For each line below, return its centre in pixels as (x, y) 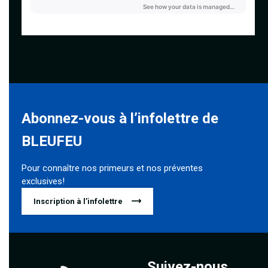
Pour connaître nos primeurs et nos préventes (112, 168)
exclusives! (43, 181)
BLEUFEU (52, 141)
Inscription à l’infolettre (78, 201)
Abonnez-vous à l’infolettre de (120, 118)
